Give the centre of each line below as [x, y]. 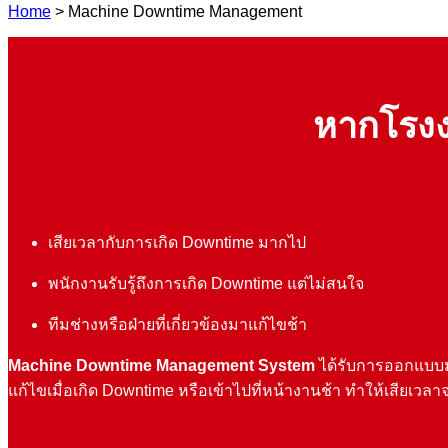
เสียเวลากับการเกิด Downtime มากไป [177, 242]
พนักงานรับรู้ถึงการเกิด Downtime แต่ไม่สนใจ [206, 283]
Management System [237, 365]
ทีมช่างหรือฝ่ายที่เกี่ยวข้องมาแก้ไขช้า [177, 324]
